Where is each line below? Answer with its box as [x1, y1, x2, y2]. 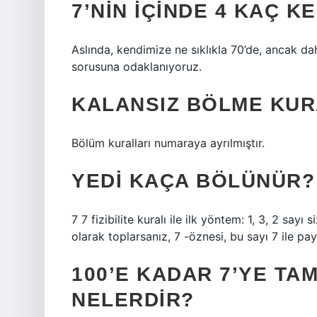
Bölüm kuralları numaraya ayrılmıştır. [71, 136, 265, 150]
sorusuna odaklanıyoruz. [71, 59, 202, 74]
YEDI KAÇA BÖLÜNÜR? [71, 170, 315, 192]
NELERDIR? [71, 289, 195, 311]
